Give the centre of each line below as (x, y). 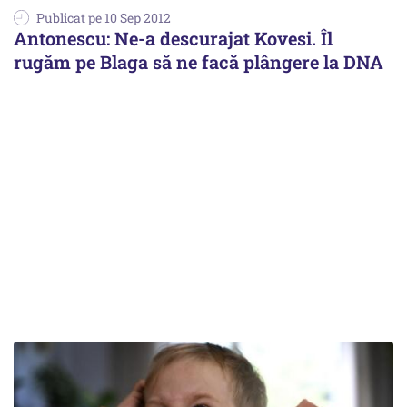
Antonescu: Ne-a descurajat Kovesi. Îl (173, 39)
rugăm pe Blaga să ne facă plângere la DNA (199, 62)
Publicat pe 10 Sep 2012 (104, 18)
